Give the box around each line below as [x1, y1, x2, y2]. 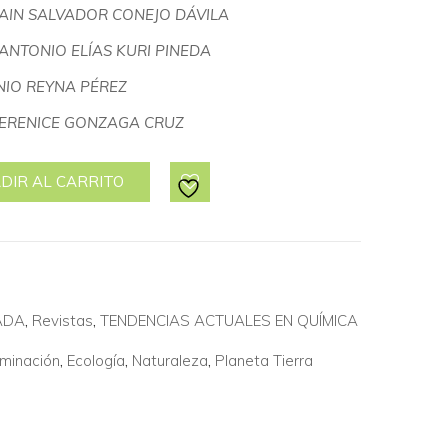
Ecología [67, 350, 125, 370]
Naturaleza [132, 350, 208, 370]
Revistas [32, 310, 93, 330]
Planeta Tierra [215, 350, 313, 370]
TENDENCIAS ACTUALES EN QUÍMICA [100, 310, 358, 330]
